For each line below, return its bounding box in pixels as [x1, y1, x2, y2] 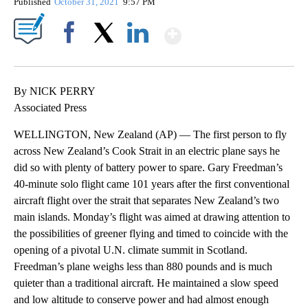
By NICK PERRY [14, 85, 96, 97]
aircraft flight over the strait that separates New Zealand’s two [14, 194, 279, 206]
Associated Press [14, 101, 87, 113]
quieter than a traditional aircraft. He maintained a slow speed [14, 276, 278, 289]
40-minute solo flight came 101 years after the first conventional [14, 177, 289, 190]
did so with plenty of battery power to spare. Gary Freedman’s [14, 161, 283, 173]
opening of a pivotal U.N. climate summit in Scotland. [14, 243, 247, 256]
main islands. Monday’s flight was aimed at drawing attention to [14, 210, 290, 223]
